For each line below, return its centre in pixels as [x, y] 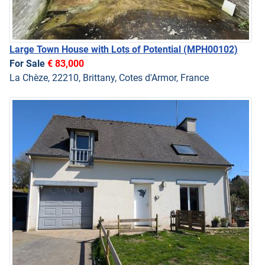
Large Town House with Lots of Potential [96, 49]
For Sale [28, 63]
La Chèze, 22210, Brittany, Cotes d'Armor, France [109, 77]
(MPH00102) [211, 49]
